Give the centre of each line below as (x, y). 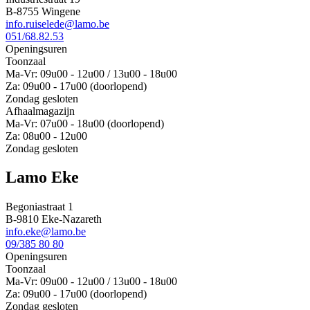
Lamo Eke (42, 177)
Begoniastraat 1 (39, 207)
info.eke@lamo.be (46, 232)
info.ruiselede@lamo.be (57, 24)
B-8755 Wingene (43, 11)
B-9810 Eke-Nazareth (54, 219)
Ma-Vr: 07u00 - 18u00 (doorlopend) (85, 123)
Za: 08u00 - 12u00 (46, 136)
